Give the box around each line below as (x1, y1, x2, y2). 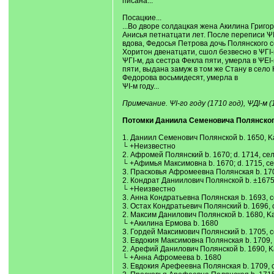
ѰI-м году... (122, 82, 159, 91)
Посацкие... (122, 13, 161, 22)
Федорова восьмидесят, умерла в (122, 73, 238, 82)
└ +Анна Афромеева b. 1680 (122, 253, 221, 262)
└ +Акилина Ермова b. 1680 (122, 219, 218, 228)
